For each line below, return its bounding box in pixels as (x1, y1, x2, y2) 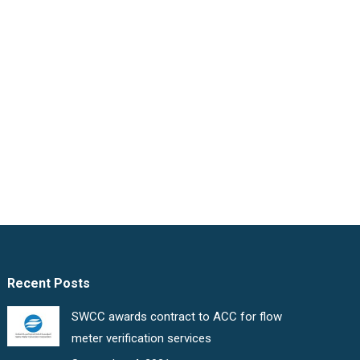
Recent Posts (7, 275, 91, 291)
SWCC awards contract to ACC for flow (72, 309, 283, 324)
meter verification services (72, 330, 212, 346)
